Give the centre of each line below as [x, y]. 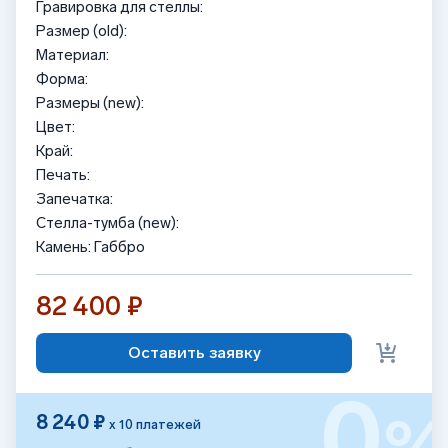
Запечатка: [74, 198]
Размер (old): [81, 30]
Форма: [62, 78]
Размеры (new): [90, 102]
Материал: [72, 54]
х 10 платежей [155, 424]
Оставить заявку [194, 353]
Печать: [63, 174]
